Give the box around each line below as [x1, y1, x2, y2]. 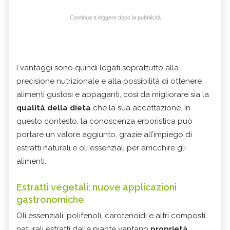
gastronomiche [16, 194, 84, 205]
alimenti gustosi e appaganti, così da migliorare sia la [16, 90, 209, 100]
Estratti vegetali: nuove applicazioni [16, 182, 177, 193]
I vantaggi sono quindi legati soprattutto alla [16, 63, 179, 73]
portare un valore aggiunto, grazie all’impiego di [16, 130, 192, 140]
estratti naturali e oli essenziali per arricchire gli [16, 143, 186, 153]
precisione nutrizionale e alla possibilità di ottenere [16, 76, 202, 86]
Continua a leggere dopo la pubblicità [69, 14, 161, 21]
